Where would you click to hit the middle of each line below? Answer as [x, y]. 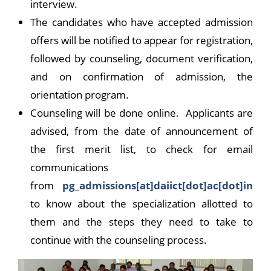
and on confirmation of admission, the [142, 77]
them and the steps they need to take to [142, 222]
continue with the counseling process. [119, 240]
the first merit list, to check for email [142, 149]
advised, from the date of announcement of [142, 131]
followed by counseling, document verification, [142, 59]
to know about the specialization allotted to [142, 204]
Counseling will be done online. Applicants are [142, 113]
